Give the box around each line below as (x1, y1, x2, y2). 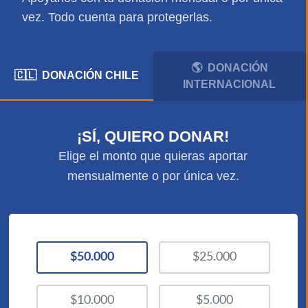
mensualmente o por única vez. (67, 169, 239, 184)
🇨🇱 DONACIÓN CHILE (14, 69, 139, 81)
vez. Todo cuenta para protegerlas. (22, 10, 212, 25)
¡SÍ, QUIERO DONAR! (77, 128, 229, 146)
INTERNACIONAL (183, 78, 276, 91)
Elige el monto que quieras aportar (58, 149, 247, 164)
